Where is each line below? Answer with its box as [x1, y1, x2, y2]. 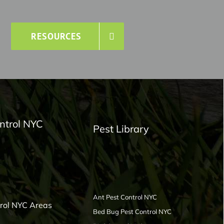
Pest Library [93, 122, 149, 135]
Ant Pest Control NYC [93, 193, 157, 201]
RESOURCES [31, 30, 82, 42]
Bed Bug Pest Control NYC [93, 207, 172, 216]
